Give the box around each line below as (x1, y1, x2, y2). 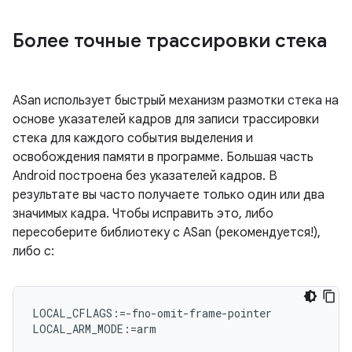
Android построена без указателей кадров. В (13, 168, 277, 184)
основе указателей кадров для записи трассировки (13, 112, 319, 127)
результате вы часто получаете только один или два (13, 187, 324, 203)
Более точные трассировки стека (13, 29, 327, 53)
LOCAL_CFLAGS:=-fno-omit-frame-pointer (32, 306, 272, 321)
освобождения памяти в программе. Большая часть (13, 149, 313, 165)
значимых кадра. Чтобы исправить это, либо (13, 206, 273, 222)
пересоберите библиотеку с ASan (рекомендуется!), (13, 225, 321, 240)
